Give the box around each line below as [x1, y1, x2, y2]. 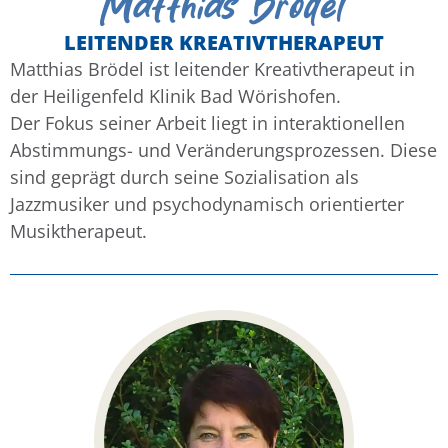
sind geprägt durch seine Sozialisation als [10, 164, 359, 189]
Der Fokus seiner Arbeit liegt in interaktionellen [10, 110, 405, 135]
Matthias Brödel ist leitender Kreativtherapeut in [10, 56, 415, 81]
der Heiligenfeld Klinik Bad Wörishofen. [10, 83, 341, 108]
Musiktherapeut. [10, 218, 147, 243]
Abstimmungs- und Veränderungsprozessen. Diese [10, 137, 437, 162]
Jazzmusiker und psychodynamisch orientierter [10, 191, 404, 216]
